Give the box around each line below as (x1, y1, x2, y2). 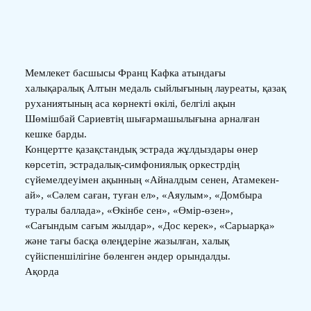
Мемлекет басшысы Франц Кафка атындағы (24, 67, 226, 78)
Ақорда (24, 265, 59, 277)
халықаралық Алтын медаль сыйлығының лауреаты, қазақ (24, 82, 286, 94)
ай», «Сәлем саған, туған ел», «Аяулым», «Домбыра (24, 189, 262, 201)
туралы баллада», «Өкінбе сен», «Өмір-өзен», (24, 204, 233, 216)
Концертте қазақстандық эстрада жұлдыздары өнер (24, 143, 258, 155)
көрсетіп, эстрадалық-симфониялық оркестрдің (24, 158, 239, 170)
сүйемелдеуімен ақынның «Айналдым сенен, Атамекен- (24, 174, 279, 185)
